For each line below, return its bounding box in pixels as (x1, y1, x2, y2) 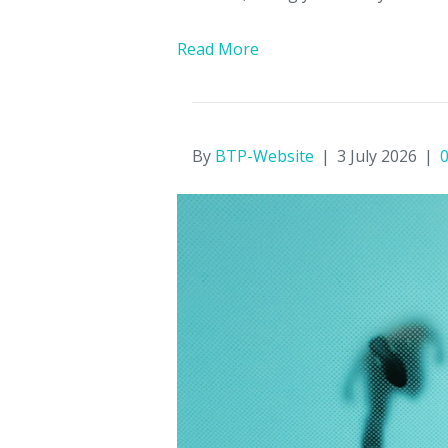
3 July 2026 (337, 145, 417, 168)
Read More (177, 38, 259, 61)
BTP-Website (215, 145, 314, 168)
